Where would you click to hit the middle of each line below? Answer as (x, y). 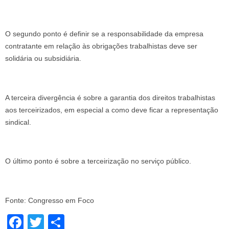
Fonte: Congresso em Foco (50, 201)
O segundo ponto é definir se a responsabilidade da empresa (104, 33)
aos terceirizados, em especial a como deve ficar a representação (112, 110)
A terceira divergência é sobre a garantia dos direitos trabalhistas (110, 97)
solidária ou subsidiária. (43, 58)
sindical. (18, 122)
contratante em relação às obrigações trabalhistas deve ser (101, 46)
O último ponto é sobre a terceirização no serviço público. (98, 161)
